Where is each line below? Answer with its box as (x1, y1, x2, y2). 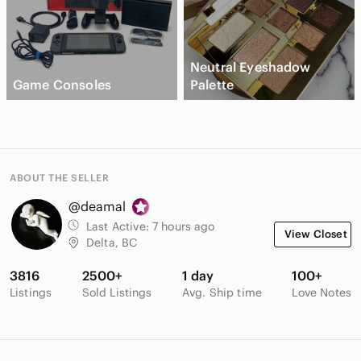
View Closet (284, 227, 347, 242)
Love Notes (292, 285, 351, 301)
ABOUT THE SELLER (10, 172, 109, 185)
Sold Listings (81, 285, 152, 301)
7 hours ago (151, 219, 215, 234)
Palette (190, 77, 234, 93)
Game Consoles (13, 77, 111, 93)
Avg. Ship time (181, 285, 263, 301)
